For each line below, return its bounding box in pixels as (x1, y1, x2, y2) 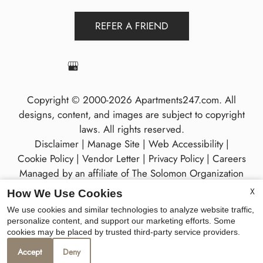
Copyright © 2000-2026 (27, 92, 135, 107)
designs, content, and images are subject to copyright (18, 107, 245, 122)
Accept (18, 246, 42, 258)
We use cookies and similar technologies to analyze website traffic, (7, 205, 254, 214)
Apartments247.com (135, 92, 219, 107)
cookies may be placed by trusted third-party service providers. (7, 227, 240, 237)
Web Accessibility (148, 136, 223, 151)
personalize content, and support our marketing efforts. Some (7, 216, 235, 225)
